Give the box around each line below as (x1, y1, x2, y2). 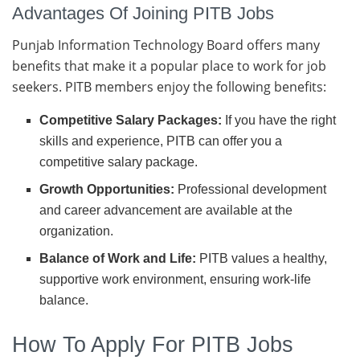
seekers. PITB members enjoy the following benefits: (12, 78, 326, 96)
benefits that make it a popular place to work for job (12, 57, 326, 75)
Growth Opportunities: (39, 182, 175, 196)
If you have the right (222, 113, 337, 127)
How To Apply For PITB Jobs (12, 332, 293, 357)
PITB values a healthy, (196, 252, 328, 265)
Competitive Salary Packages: (39, 113, 223, 127)
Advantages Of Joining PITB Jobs (12, 3, 274, 24)
